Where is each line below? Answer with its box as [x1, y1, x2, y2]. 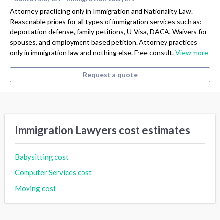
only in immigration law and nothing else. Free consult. [10, 48, 175, 56]
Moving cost [15, 183, 56, 192]
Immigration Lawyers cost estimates [15, 123, 190, 137]
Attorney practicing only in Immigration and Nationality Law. [10, 6, 192, 15]
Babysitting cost [15, 152, 69, 161]
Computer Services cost [15, 167, 92, 177]
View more [175, 48, 208, 56]
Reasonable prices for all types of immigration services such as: [10, 17, 202, 26]
